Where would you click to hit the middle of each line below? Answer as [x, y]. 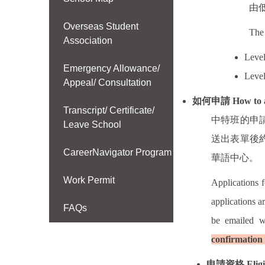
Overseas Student [101, 27]
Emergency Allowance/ [112, 69]
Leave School [93, 125]
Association [88, 41]
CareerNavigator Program [118, 153]
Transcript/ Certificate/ [109, 111]
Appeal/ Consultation [108, 83]
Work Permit [89, 180]
